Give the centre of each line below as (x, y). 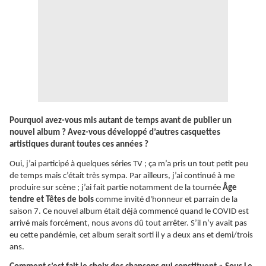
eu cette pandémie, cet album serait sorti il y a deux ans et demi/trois (131, 236)
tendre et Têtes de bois (53, 200)
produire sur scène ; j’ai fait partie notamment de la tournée (116, 188)
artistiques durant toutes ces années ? (79, 145)
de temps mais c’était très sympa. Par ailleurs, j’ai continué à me (122, 176)
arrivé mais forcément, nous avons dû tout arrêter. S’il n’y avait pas (128, 224)
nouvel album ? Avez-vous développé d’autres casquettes (115, 133)
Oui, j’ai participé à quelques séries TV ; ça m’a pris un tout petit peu (129, 164)
